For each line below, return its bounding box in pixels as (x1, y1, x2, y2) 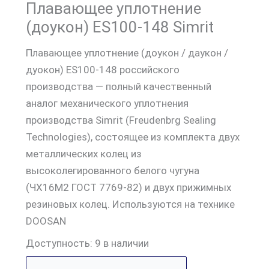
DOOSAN (26, 215, 67, 228)
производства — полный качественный (26, 80, 212, 93)
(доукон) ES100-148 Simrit (26, 18, 214, 37)
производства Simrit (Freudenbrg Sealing (26, 114, 217, 127)
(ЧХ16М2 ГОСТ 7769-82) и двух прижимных (26, 181, 232, 194)
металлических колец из (26, 148, 142, 160)
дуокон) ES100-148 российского (26, 64, 180, 76)
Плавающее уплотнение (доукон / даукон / (26, 47, 229, 59)
